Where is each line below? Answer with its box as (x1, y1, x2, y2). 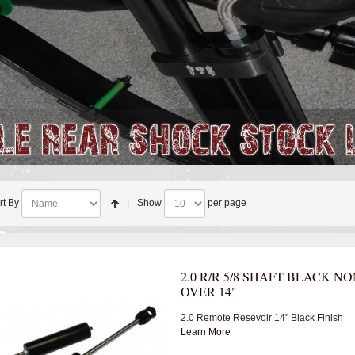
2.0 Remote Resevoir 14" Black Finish (180, 311, 343, 323)
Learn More (180, 326, 231, 338)
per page (205, 197, 247, 209)
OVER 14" (180, 282, 237, 300)
